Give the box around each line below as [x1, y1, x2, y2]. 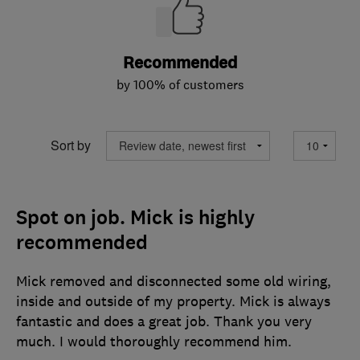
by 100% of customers [116, 76, 244, 92]
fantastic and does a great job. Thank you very [16, 312, 312, 330]
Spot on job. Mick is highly [16, 204, 255, 231]
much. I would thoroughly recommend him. [16, 332, 292, 350]
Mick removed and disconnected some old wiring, [16, 272, 331, 290]
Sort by [51, 136, 91, 155]
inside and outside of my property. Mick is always [16, 292, 330, 310]
